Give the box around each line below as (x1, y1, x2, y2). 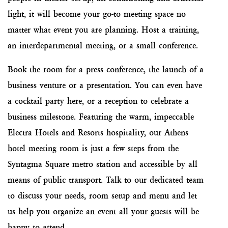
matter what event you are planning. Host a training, (8, 24, 199, 35)
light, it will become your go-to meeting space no (8, 9, 186, 19)
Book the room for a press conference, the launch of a (8, 64, 204, 75)
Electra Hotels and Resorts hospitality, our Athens (8, 127, 188, 138)
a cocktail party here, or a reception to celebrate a (8, 96, 189, 106)
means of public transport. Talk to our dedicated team (8, 175, 204, 185)
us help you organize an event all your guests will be (8, 206, 199, 217)
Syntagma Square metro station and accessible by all (8, 159, 197, 169)
